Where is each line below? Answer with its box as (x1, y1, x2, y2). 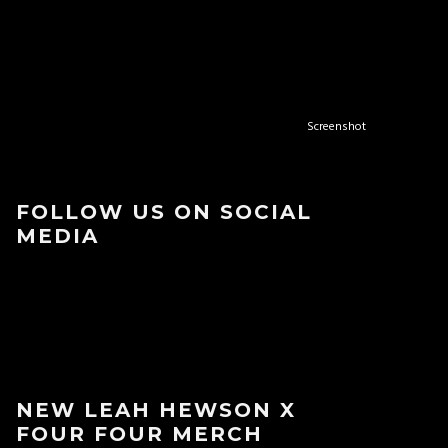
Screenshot (307, 117, 366, 137)
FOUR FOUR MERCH (16, 422, 263, 446)
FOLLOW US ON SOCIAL (16, 200, 312, 224)
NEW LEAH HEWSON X (16, 398, 296, 422)
